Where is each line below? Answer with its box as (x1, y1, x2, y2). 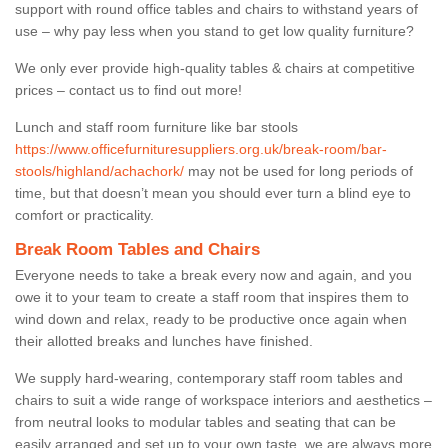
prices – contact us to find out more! (15, 81, 242, 98)
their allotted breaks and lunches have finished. (15, 332, 317, 349)
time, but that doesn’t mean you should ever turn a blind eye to (15, 184, 411, 201)
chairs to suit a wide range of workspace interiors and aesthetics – (15, 391, 432, 408)
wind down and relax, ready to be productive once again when (15, 310, 407, 327)
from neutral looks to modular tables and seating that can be (15, 413, 396, 430)
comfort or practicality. (15, 206, 158, 223)
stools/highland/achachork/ (15, 162, 184, 179)
